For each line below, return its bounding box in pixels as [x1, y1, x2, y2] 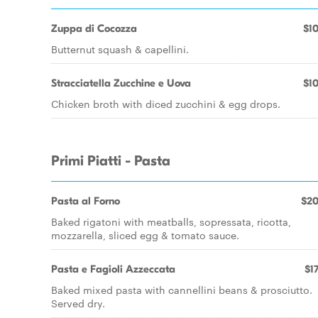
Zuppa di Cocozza [51, 22, 137, 35]
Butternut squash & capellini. [51, 42, 189, 56]
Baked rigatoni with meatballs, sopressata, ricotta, [51, 214, 291, 229]
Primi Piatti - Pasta [51, 153, 170, 170]
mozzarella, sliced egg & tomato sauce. [51, 228, 239, 242]
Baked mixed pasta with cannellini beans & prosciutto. [51, 283, 312, 297]
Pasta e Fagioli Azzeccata [51, 263, 175, 275]
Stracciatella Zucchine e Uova [51, 77, 191, 89]
